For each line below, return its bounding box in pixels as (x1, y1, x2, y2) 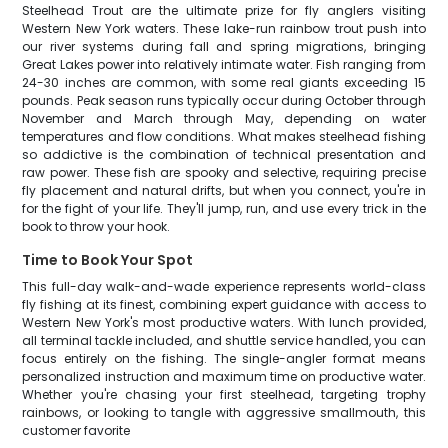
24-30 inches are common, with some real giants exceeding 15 (22, 74, 426, 91)
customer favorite (22, 422, 131, 439)
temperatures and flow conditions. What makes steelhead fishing (22, 128, 426, 145)
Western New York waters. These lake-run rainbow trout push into (22, 20, 426, 37)
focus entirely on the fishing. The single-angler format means (22, 350, 426, 367)
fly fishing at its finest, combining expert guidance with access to (22, 296, 426, 313)
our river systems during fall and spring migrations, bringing (22, 38, 426, 55)
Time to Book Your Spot (22, 250, 194, 270)
